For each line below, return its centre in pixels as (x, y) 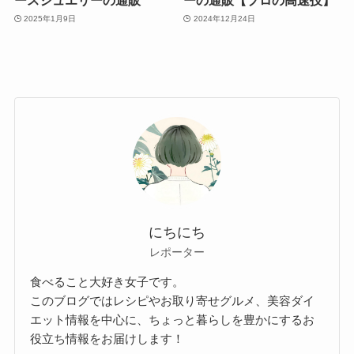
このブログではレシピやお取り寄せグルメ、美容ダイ (173, 301)
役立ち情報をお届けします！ (107, 339)
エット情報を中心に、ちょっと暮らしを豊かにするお (173, 320)
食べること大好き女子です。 (107, 282)
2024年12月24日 (224, 19)
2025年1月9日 (50, 19)
